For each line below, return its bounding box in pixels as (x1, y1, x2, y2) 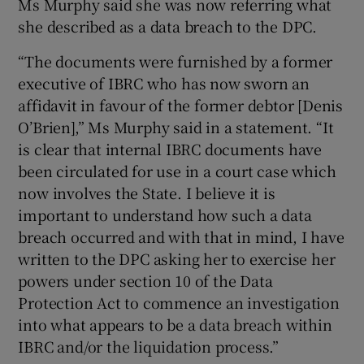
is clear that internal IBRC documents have (18, 137, 323, 159)
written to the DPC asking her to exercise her (18, 247, 336, 269)
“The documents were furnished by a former (18, 50, 333, 71)
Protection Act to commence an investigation (18, 291, 340, 313)
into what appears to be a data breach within (18, 313, 332, 335)
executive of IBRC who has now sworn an (18, 71, 310, 93)
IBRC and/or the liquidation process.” (18, 335, 279, 357)
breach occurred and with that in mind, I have (18, 225, 344, 247)
